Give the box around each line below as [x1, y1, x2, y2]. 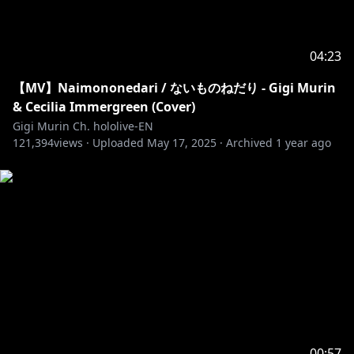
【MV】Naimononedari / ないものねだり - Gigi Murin [13, 79, 336, 96]
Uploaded [92, 135, 144, 150]
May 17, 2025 [147, 135, 217, 150]
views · [54, 135, 89, 150]
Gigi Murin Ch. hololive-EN [13, 119, 153, 134]
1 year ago [276, 135, 331, 150]
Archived [226, 135, 273, 150]
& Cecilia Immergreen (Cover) [13, 98, 195, 115]
